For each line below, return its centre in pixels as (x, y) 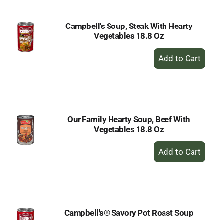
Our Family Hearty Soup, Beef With (129, 119)
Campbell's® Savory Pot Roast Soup (129, 213)
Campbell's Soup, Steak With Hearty (129, 26)
